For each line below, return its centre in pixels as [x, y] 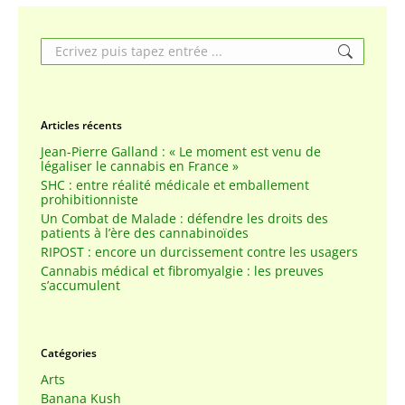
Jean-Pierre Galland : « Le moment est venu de [181, 152]
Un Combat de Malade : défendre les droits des [184, 219]
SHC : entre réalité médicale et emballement [175, 185]
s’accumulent [80, 286]
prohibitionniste [89, 200]
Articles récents [81, 126]
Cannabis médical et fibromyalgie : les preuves [182, 271]
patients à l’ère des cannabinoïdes [145, 233]
